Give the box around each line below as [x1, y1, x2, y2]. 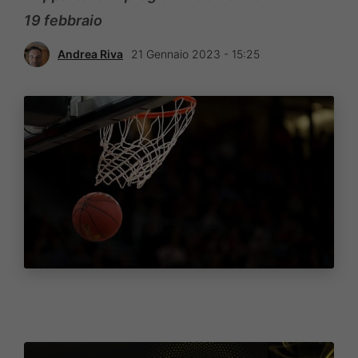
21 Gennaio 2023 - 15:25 [131, 47, 260, 62]
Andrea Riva [58, 47, 123, 62]
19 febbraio [24, 11, 102, 29]
